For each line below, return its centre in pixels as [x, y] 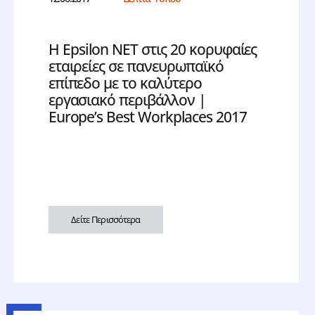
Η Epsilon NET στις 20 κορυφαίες [153, 50]
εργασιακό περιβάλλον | [127, 100]
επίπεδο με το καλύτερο [125, 83]
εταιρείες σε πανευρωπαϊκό [136, 66]
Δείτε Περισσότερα [106, 220]
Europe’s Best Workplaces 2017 [147, 117]
